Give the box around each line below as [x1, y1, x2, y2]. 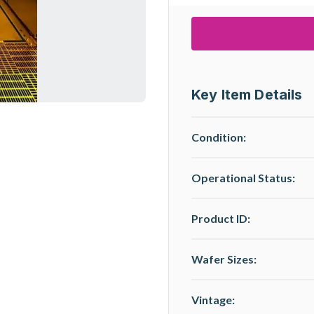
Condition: [191, 130, 246, 144]
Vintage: [191, 293, 235, 306]
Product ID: [191, 212, 250, 225]
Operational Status [191, 171, 292, 184]
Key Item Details [191, 86, 303, 103]
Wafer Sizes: [191, 252, 257, 266]
